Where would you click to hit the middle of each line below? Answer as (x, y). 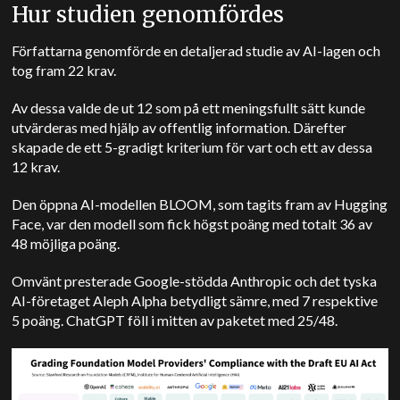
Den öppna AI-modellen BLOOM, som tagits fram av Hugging (200, 204)
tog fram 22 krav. (64, 70)
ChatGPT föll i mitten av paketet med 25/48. (202, 320)
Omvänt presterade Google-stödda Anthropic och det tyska (195, 281)
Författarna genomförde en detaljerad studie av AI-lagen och (196, 50)
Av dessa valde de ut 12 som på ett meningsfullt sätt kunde (189, 108)
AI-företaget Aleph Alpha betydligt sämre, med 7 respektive (195, 300)
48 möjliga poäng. (67, 243)
